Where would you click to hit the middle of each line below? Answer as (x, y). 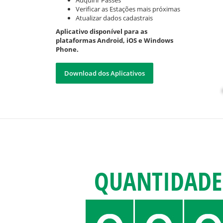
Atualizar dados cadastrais (114, 18)
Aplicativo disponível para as (102, 31)
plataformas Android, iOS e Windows (114, 40)
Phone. (67, 49)
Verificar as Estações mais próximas (128, 9)
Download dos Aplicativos (105, 73)
